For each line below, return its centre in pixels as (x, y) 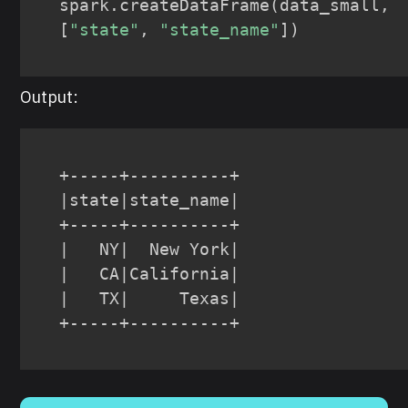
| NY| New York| (150, 249)
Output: (50, 97)
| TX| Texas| (150, 298)
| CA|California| (150, 273)
